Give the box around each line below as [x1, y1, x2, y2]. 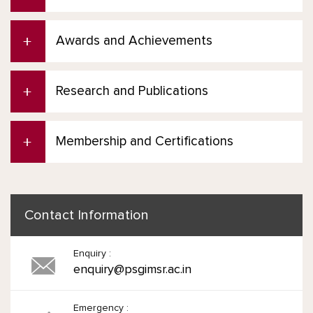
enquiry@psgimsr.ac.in [73, 263, 191, 277]
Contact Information [24, 208, 149, 223]
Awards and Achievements [56, 34, 212, 48]
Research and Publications [56, 85, 208, 99]
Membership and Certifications [56, 135, 233, 149]
